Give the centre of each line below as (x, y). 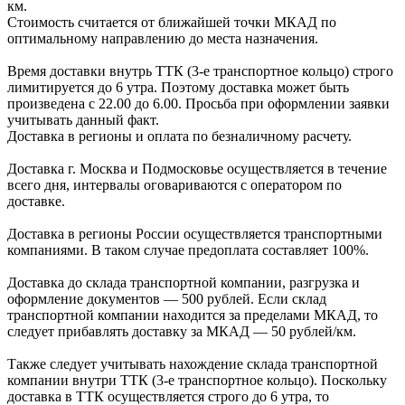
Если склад (290, 298)
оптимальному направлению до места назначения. (163, 38)
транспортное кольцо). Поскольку (283, 380)
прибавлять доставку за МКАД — (165, 331)
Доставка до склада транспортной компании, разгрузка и (184, 282)
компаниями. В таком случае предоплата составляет (170, 250)
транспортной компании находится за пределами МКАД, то (193, 315)
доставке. (36, 201)
